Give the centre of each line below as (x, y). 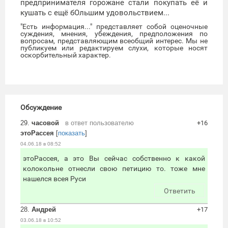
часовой (45, 123)
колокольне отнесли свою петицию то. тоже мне (114, 169)
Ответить (180, 191)
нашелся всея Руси (54, 179)
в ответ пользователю (99, 123)
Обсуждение (41, 108)
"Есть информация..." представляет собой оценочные (114, 27)
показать (72, 133)
